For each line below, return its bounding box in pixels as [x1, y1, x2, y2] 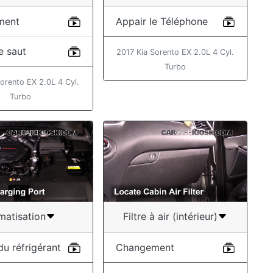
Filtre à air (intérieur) [122, 210, 218, 223]
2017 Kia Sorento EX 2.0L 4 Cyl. [116, 47, 234, 57]
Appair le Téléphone [115, 15, 208, 27]
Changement [115, 241, 174, 253]
